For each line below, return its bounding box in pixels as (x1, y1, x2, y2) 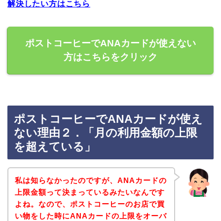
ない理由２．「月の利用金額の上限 (14, 126, 197, 140)
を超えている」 (14, 140, 96, 153)
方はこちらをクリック (64, 51, 157, 62)
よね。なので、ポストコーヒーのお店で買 (14, 199, 165, 208)
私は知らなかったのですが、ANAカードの (14, 176, 167, 184)
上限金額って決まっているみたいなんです (14, 187, 165, 196)
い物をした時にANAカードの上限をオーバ (14, 211, 167, 220)
